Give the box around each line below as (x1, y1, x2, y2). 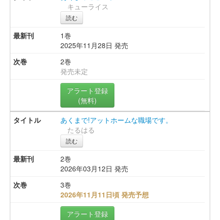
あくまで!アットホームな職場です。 (60, 115, 172, 125)
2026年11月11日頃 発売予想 (60, 190, 149, 200)
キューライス (67, 1, 109, 12)
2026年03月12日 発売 (60, 164, 128, 174)
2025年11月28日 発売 (60, 40, 128, 51)
